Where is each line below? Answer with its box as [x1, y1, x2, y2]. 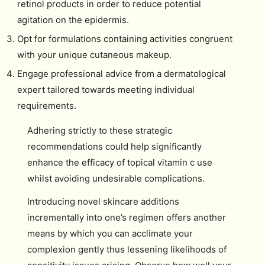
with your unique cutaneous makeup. [17, 49, 172, 60]
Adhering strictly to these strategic [27, 124, 172, 136]
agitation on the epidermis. [17, 14, 129, 25]
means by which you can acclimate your [27, 228, 193, 239]
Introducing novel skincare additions [27, 196, 179, 207]
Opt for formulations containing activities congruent [17, 33, 232, 44]
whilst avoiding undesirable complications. [27, 172, 205, 184]
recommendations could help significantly [27, 140, 202, 152]
